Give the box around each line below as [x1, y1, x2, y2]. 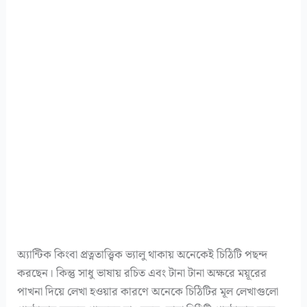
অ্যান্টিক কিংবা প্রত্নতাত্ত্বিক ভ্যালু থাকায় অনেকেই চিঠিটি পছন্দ [17, 245, 268, 264]
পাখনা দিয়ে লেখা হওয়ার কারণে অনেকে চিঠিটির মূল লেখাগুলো [17, 282, 279, 301]
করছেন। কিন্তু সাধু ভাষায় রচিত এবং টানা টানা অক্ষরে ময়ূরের [17, 264, 267, 282]
